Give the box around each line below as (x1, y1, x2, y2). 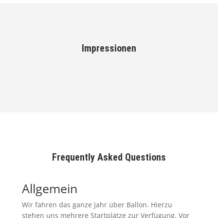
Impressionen (81, 42, 136, 54)
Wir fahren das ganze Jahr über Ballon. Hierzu (21, 200, 172, 209)
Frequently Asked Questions (52, 151, 166, 163)
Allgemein (21, 180, 77, 197)
